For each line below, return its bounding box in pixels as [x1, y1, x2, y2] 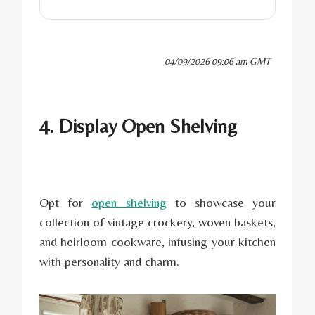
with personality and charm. [39, 254, 179, 269]
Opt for [39, 195, 92, 210]
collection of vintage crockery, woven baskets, [39, 214, 276, 230]
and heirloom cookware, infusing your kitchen [39, 234, 276, 250]
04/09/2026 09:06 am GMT [165, 56, 270, 67]
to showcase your [166, 195, 276, 210]
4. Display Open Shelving [39, 115, 237, 138]
